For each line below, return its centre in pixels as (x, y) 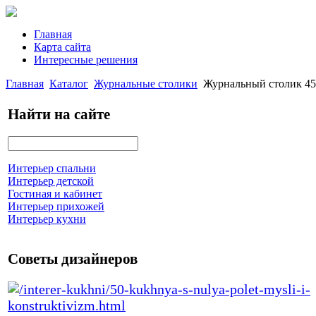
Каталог (69, 84)
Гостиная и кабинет (55, 194)
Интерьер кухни (47, 219)
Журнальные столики (146, 84)
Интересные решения (86, 60)
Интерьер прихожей (56, 207)
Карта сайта (62, 47)
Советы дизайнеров (73, 259)
